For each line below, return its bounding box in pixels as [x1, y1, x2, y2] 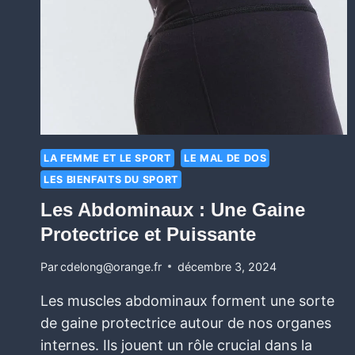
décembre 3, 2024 [177, 259, 277, 273]
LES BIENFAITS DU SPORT [44, 174, 178, 186]
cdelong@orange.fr [60, 259, 162, 273]
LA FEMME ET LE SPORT [44, 152, 171, 165]
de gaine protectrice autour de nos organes [40, 314, 331, 331]
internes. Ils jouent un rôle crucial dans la [40, 336, 312, 353]
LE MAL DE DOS [184, 152, 267, 165]
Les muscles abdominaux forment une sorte [40, 292, 334, 309]
